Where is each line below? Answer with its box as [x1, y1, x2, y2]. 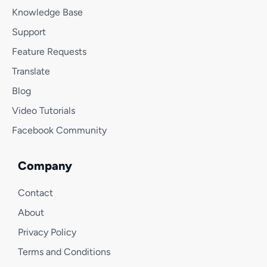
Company [18, 159, 72, 173]
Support [12, 26, 46, 38]
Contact [18, 187, 53, 199]
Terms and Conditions [18, 246, 110, 258]
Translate [12, 66, 50, 77]
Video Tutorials [12, 105, 75, 117]
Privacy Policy [18, 226, 76, 238]
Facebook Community [12, 125, 107, 136]
